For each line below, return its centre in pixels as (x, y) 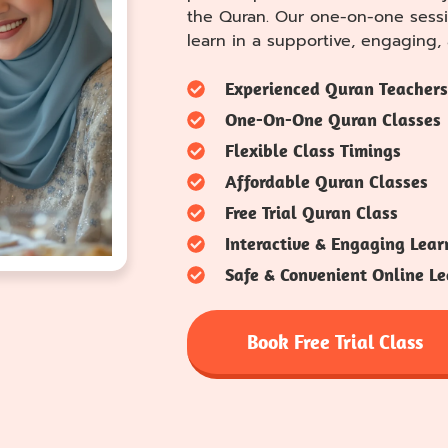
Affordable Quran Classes (326, 182)
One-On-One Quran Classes (332, 120)
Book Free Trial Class (335, 342)
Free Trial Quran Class (311, 213)
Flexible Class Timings (312, 151)
